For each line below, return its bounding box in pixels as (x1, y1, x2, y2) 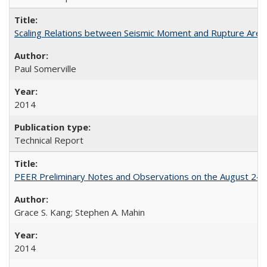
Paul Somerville (14, 62, 76, 74)
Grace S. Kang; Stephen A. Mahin (14, 206, 145, 218)
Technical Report (14, 133, 83, 146)
